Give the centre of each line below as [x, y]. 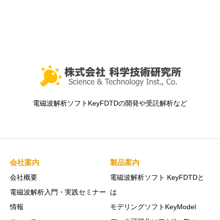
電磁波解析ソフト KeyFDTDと [157, 178]
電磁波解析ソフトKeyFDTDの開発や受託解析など [110, 103]
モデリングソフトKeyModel [153, 207]
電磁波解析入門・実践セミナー [58, 192]
